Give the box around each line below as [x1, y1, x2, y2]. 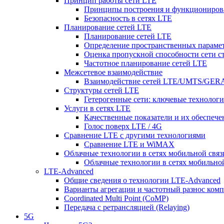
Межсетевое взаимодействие [64, 67, 162, 76]
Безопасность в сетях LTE [84, 13, 172, 22]
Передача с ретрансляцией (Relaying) [64, 202, 189, 211]
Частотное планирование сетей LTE [84, 58, 207, 67]
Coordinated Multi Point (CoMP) [64, 193, 168, 202]
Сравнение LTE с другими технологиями [64, 130, 205, 139]
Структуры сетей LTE [64, 85, 139, 94]
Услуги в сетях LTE [64, 103, 130, 112]
